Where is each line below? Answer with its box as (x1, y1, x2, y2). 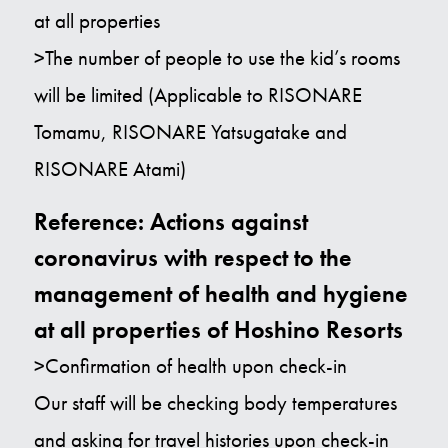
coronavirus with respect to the (33, 242, 352, 274)
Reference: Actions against (33, 206, 308, 238)
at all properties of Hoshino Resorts (33, 314, 403, 346)
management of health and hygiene (33, 278, 408, 310)
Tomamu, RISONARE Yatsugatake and (33, 119, 347, 146)
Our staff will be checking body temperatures (33, 390, 397, 417)
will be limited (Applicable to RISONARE (33, 82, 362, 109)
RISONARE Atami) (33, 156, 186, 183)
